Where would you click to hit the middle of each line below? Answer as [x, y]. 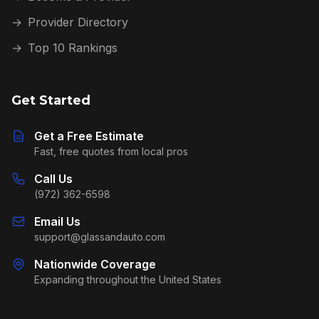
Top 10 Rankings [73, 48]
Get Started [51, 100]
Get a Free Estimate [89, 136]
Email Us [57, 221]
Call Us [53, 179]
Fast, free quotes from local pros [111, 151]
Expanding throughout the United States [128, 279]
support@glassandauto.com [100, 237]
